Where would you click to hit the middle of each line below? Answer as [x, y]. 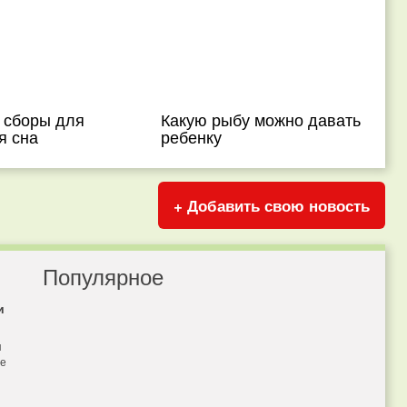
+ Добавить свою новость [272, 205]
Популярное [103, 276]
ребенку [192, 136]
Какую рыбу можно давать [261, 119]
